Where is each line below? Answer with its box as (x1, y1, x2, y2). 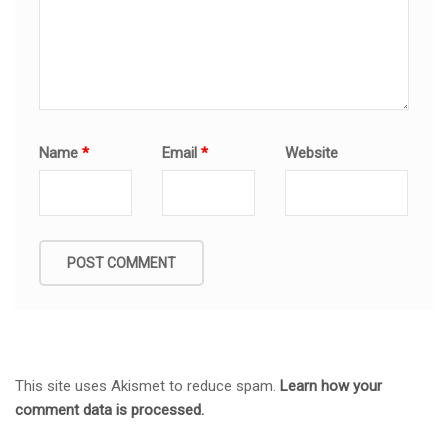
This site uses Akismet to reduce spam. (15, 377, 280, 396)
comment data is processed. (15, 401, 204, 420)
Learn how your (280, 377, 382, 396)
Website (285, 143, 339, 162)
